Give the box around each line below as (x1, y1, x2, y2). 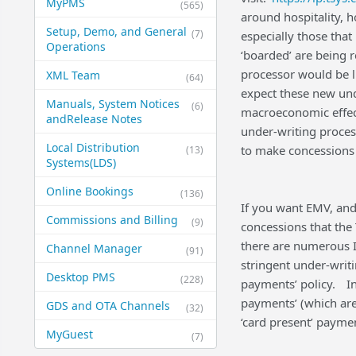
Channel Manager (45, 241, 142, 257)
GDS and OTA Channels (45, 298, 170, 314)
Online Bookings (45, 184, 133, 199)
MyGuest (45, 327, 93, 342)
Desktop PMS (45, 269, 115, 285)
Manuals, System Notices (45, 96, 180, 112)
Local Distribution (45, 140, 140, 156)
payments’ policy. (240, 276, 335, 292)
